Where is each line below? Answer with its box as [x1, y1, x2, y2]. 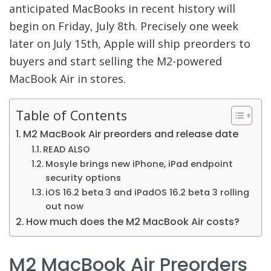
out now [45, 200, 83, 213]
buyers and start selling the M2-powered [9, 54, 222, 69]
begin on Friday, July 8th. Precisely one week [9, 19, 238, 34]
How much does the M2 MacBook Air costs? [26, 215, 240, 229]
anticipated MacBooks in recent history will [9, 1, 235, 16]
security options [45, 172, 121, 184]
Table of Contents [16, 106, 127, 124]
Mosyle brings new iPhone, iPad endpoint [45, 158, 233, 171]
